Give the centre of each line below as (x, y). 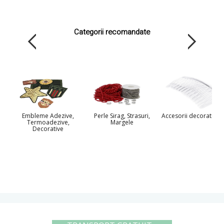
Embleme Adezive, (48, 116)
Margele (122, 122)
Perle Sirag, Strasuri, (122, 116)
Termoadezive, (48, 122)
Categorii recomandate (112, 32)
